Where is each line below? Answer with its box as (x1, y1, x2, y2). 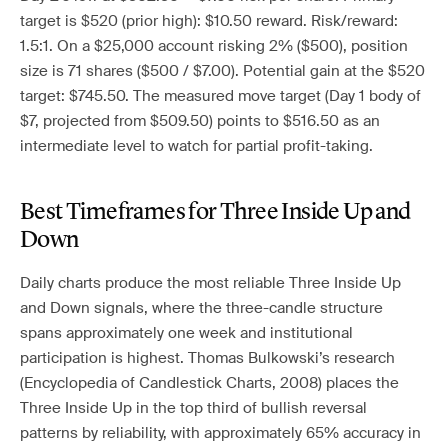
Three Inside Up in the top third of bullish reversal (20, 398, 367, 418)
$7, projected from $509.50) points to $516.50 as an (20, 111, 380, 131)
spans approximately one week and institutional (20, 323, 353, 343)
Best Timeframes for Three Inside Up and (20, 201, 411, 225)
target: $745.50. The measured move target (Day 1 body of (20, 86, 421, 106)
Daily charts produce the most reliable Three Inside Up (20, 273, 401, 293)
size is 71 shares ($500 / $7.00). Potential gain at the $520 (20, 61, 425, 81)
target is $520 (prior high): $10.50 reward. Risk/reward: (20, 11, 398, 31)
